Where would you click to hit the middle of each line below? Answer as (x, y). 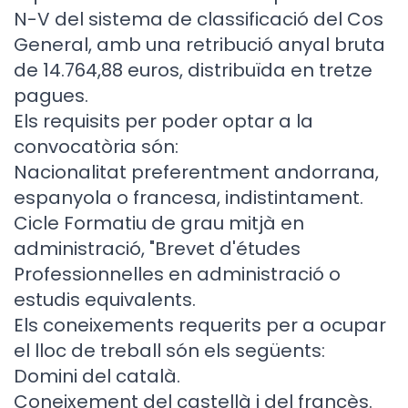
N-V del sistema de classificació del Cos (199, 19)
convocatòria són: (96, 147)
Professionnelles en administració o (177, 274)
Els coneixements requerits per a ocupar (200, 325)
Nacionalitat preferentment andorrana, (196, 172)
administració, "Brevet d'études (157, 249)
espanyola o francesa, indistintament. (189, 198)
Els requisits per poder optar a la (163, 121)
